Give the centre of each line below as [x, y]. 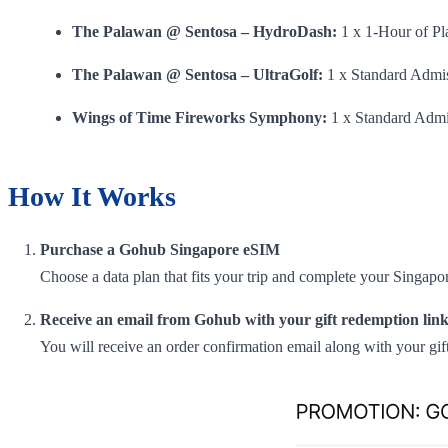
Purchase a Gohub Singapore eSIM [160, 249]
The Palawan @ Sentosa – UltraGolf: [197, 74]
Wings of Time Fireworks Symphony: [199, 117]
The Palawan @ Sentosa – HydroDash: [204, 31]
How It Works [92, 196]
